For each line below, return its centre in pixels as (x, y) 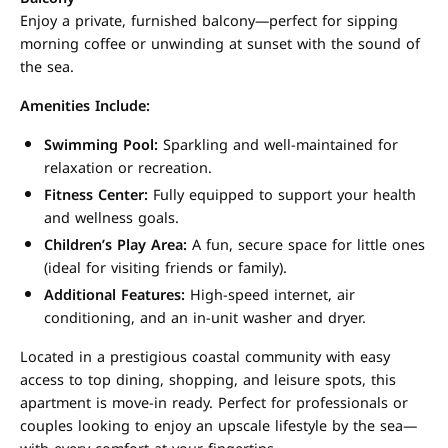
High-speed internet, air (270, 295)
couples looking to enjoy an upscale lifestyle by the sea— (218, 426)
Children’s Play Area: (115, 245)
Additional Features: (114, 295)
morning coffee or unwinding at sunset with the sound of (220, 44)
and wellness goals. (111, 218)
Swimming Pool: (101, 145)
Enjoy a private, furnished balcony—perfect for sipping (209, 21)
